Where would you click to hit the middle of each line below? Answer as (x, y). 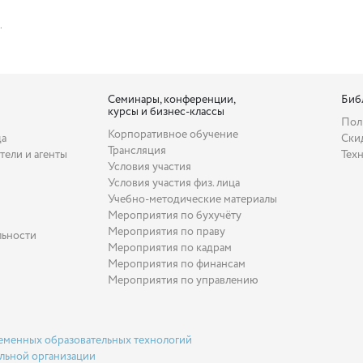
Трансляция (137, 150)
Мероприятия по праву (167, 231)
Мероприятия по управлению (184, 280)
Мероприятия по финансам (177, 264)
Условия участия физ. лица (174, 183)
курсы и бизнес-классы (167, 111)
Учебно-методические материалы (193, 199)
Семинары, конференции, (172, 99)
